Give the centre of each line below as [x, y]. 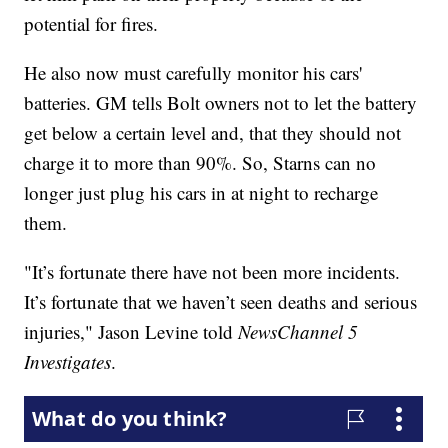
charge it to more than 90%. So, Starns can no [200, 162]
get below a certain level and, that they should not [213, 132]
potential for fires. [91, 23]
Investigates [68, 361]
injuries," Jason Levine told [131, 331]
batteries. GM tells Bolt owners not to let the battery [221, 102]
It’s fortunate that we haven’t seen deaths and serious [221, 301]
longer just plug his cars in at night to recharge [201, 192]
